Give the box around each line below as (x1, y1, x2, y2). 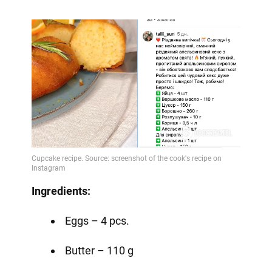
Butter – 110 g (64, 244, 134, 257)
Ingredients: (31, 185, 90, 198)
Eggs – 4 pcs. (64, 214, 129, 228)
